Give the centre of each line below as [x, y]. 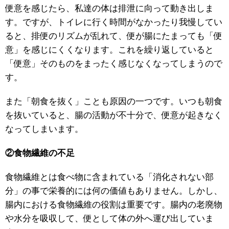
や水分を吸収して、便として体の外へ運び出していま [109, 219]
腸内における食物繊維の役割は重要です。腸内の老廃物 [114, 205]
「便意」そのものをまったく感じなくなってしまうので [114, 64]
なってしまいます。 [44, 129]
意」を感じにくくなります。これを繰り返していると [109, 50]
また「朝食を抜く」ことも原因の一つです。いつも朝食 [114, 102]
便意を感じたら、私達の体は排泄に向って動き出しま [109, 9]
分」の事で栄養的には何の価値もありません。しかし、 [114, 191]
